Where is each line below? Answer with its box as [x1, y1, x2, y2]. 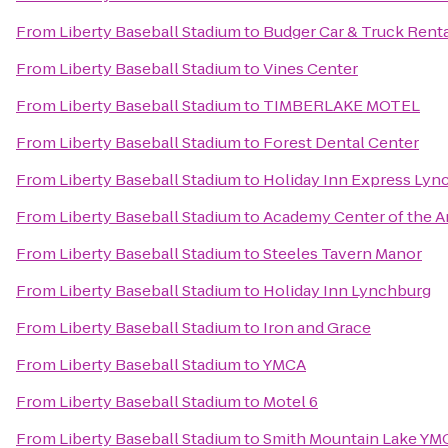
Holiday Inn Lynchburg [263, 280, 431, 301]
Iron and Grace [263, 317, 371, 338]
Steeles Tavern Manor [263, 243, 422, 264]
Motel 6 [263, 391, 318, 412]
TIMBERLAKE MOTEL [263, 95, 420, 116]
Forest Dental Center [263, 132, 419, 153]
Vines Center [263, 58, 358, 79]
